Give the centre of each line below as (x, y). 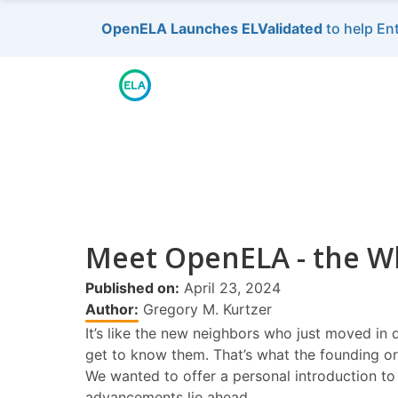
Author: (112, 309)
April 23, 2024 (230, 288)
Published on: (132, 288)
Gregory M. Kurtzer (205, 309)
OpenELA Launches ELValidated (212, 28)
